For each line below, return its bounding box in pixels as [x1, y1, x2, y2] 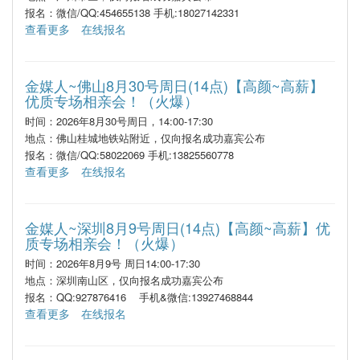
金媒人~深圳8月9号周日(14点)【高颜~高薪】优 [25, 217, 330, 238]
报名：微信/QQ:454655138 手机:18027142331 [25, 5, 239, 20]
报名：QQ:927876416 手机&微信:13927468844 [25, 289, 253, 305]
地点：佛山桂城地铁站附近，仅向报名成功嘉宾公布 [25, 130, 265, 145]
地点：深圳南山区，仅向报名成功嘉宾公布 [25, 272, 223, 288]
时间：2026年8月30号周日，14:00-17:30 [25, 113, 213, 129]
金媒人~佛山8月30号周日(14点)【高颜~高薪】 [25, 75, 324, 96]
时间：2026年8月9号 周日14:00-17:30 [25, 256, 200, 271]
